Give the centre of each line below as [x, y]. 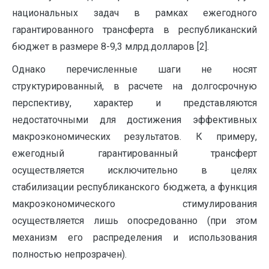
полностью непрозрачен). [69, 255]
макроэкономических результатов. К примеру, [134, 137]
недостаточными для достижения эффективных [134, 120]
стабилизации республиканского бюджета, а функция [134, 187]
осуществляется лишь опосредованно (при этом [134, 221]
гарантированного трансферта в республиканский [134, 30]
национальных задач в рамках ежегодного [134, 13]
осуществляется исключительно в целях [134, 171]
